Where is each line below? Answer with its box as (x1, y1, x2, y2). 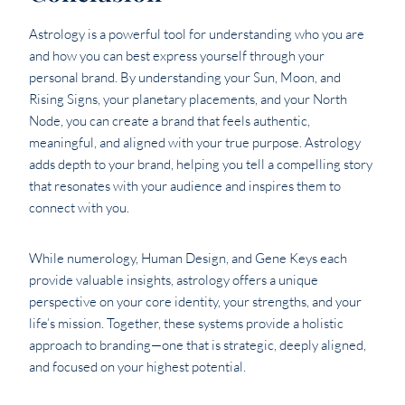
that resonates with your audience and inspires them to (29, 177, 341, 195)
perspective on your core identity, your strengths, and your (29, 293, 362, 311)
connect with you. (29, 199, 129, 217)
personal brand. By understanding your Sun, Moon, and (29, 69, 341, 87)
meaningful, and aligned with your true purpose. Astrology (29, 134, 361, 152)
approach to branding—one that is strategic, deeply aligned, (29, 336, 366, 354)
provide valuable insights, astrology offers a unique (29, 271, 318, 289)
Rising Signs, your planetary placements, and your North (29, 90, 347, 108)
